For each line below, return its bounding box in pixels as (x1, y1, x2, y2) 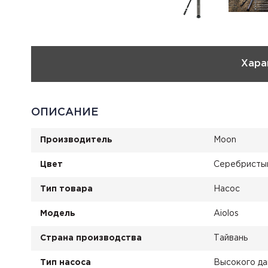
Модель (40, 210, 75, 217)
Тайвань (214, 234, 248, 242)
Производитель (40, 136, 112, 144)
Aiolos (214, 210, 239, 217)
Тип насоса (40, 259, 91, 266)
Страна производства (40, 234, 142, 242)
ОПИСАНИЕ (31, 108, 99, 117)
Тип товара (40, 185, 93, 193)
